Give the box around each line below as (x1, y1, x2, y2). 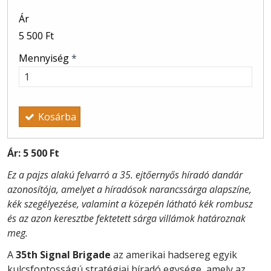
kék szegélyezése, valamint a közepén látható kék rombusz (7, 197, 253, 211)
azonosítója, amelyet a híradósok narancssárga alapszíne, (7, 182, 252, 196)
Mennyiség (19, 51, 71, 65)
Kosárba (35, 109, 76, 123)
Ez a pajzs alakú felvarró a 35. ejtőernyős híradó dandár (7, 168, 243, 181)
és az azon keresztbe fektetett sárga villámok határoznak (7, 211, 246, 225)
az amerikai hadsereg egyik (111, 247, 237, 261)
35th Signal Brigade (16, 247, 111, 261)
